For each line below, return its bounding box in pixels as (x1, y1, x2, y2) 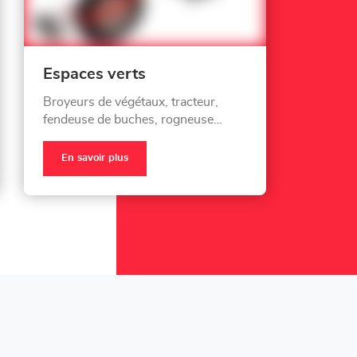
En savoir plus (61, 153, 128, 163)
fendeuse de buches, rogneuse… (42, 112, 222, 126)
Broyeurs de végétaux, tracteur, (42, 95, 218, 108)
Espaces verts (42, 65, 146, 82)
